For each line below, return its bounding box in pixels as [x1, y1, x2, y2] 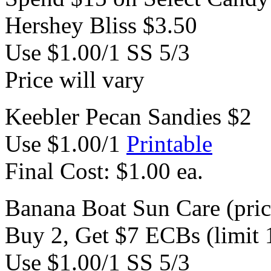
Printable [126, 130, 212, 157]
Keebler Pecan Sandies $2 [5, 103, 252, 129]
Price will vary [5, 66, 145, 93]
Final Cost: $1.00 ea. [5, 157, 203, 184]
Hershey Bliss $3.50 [5, 11, 197, 38]
